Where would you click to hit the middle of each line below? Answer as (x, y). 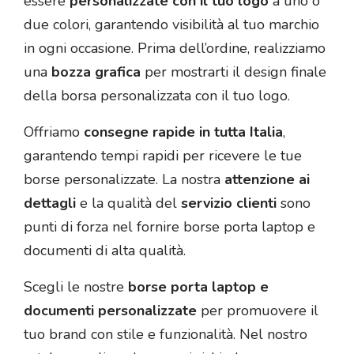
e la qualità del (128, 203)
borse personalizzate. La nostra (124, 179)
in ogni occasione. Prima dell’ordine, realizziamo (175, 48)
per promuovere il (258, 310)
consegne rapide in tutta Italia (183, 132)
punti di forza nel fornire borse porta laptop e (169, 226)
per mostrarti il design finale (233, 72)
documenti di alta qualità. (105, 250)
